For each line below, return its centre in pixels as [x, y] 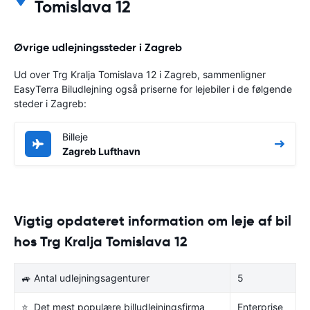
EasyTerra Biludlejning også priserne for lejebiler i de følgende [153, 89]
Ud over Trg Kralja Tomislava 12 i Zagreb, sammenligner [140, 74]
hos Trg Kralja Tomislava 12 [101, 241]
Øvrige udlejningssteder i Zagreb [98, 47]
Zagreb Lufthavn [101, 151]
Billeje [75, 136]
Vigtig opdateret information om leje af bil [153, 220]
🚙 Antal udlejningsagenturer [85, 277]
